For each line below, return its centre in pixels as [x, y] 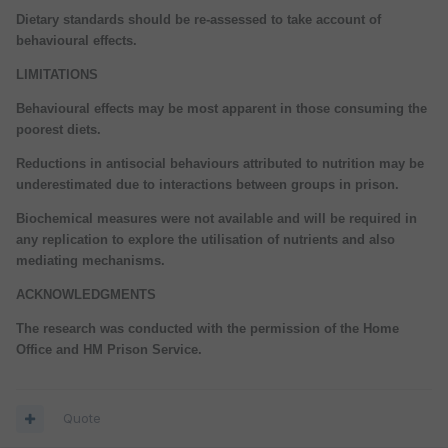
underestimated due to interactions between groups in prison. [207, 184]
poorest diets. [58, 129]
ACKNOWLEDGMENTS [86, 294]
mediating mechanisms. [90, 260]
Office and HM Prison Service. [109, 349]
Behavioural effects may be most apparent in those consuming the [221, 108]
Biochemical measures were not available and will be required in [216, 218]
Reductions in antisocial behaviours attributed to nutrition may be [220, 163]
